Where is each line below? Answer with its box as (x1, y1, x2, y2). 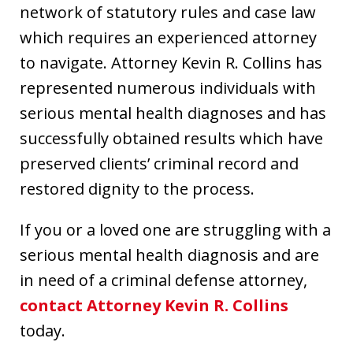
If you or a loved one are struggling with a (20, 219, 331, 241)
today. (20, 320, 65, 342)
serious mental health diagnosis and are (20, 244, 319, 266)
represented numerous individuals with (20, 77, 316, 99)
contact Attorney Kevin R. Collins (20, 295, 288, 317)
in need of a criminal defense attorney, (20, 269, 307, 292)
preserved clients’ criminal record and (20, 153, 299, 175)
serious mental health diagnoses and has (20, 102, 326, 124)
